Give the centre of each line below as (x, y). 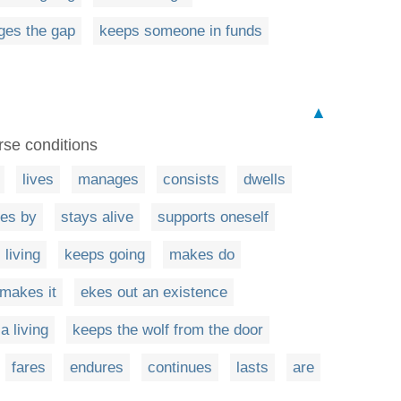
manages (108, 179)
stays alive (97, 217)
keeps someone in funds (181, 31)
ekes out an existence (154, 292)
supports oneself (213, 217)
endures (97, 367)
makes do (202, 255)
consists (191, 179)
